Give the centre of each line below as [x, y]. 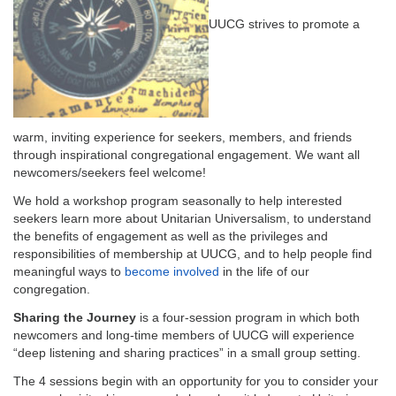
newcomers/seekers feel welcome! [110, 172]
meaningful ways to [69, 271]
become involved [172, 271]
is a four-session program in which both [248, 317]
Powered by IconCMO [88, 53]
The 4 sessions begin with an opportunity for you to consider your [196, 381]
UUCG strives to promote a [284, 23]
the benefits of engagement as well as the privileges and [171, 236]
